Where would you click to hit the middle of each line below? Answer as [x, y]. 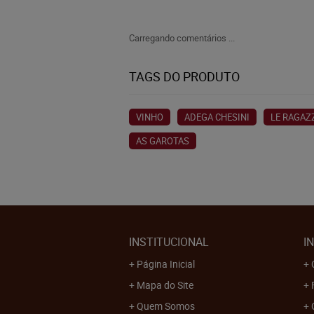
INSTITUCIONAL [169, 242]
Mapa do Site [165, 285]
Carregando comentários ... [182, 38]
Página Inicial [166, 264]
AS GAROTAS [163, 141]
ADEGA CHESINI [217, 117]
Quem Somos [166, 306]
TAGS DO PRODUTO [184, 76]
